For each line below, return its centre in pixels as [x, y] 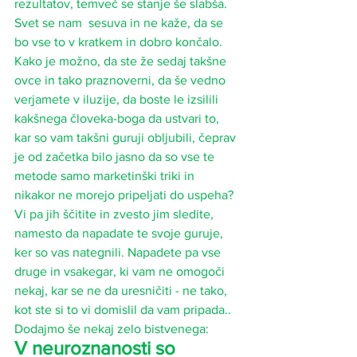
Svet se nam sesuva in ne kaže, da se [120, 23]
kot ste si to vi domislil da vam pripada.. [124, 310]
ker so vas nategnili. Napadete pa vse [119, 253]
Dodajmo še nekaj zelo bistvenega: [113, 329]
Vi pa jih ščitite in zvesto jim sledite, [116, 214]
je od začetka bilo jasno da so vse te [116, 157]
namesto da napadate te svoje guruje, [120, 233]
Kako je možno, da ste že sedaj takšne [122, 61]
